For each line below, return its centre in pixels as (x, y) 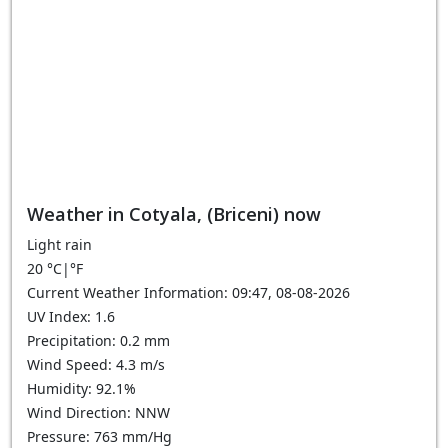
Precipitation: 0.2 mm (98, 340)
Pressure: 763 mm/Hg (99, 436)
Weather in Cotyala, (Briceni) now (174, 214)
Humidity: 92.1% (81, 388)
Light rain (59, 244)
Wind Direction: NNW (98, 412)
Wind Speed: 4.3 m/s (96, 364)
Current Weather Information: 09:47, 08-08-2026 (188, 292)
